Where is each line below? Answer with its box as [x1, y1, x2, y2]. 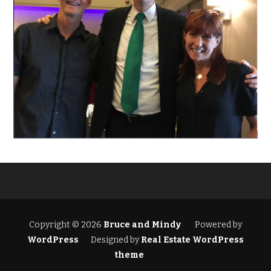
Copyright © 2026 [29, 219, 102, 230]
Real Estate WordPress [139, 234, 244, 245]
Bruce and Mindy [102, 219, 181, 230]
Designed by [91, 234, 139, 245]
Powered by [193, 219, 242, 230]
